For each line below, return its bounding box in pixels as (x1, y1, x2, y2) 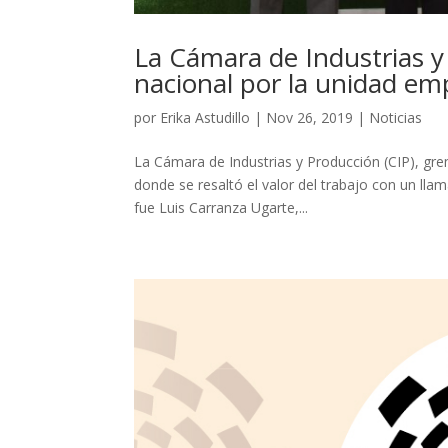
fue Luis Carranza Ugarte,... (134, 198, 309, 217)
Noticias (369, 108, 423, 127)
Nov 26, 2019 (266, 108, 354, 127)
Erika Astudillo (160, 108, 251, 127)
